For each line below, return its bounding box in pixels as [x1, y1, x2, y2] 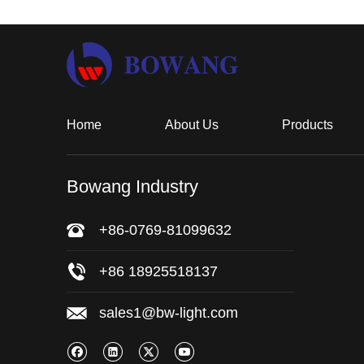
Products [282, 118, 333, 132]
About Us [165, 118, 219, 132]
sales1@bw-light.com [99, 305, 238, 321]
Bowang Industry [67, 176, 203, 197]
